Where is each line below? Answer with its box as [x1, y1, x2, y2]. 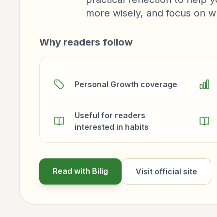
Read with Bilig [53, 166, 108, 176]
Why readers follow [39, 36, 133, 48]
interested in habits [75, 122, 149, 132]
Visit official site [136, 167, 197, 176]
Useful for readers [75, 110, 145, 120]
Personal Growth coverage [75, 79, 177, 89]
